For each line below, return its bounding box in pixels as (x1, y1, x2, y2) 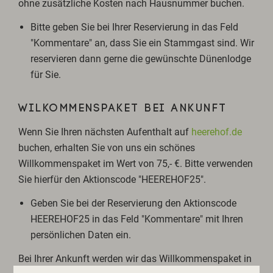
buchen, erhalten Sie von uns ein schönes (18, 142, 196, 154)
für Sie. (30, 69, 62, 81)
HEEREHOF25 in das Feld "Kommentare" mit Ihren (30, 213, 244, 225)
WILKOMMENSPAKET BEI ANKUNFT (18, 103, 227, 115)
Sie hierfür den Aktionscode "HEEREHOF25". (18, 174, 209, 186)
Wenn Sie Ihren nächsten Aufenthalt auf (18, 126, 192, 138)
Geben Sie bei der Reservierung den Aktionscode (30, 197, 237, 210)
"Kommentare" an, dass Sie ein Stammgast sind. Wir (30, 37, 255, 49)
